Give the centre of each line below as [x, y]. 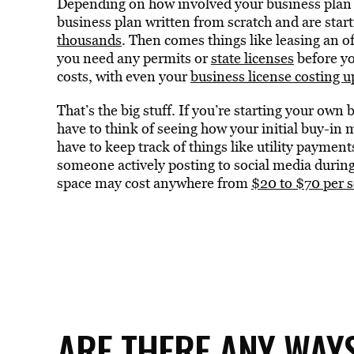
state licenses [252, 58]
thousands [89, 40]
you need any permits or [134, 58]
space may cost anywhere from [154, 183]
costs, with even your [123, 76]
